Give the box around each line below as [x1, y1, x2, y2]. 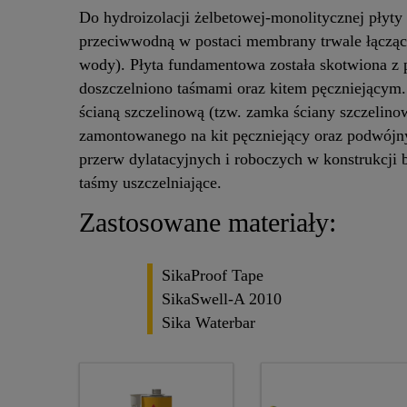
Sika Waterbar [162, 313, 255, 332]
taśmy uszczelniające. [79, 174, 231, 193]
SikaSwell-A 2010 [162, 289, 282, 308]
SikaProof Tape [162, 265, 263, 284]
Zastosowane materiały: [79, 207, 336, 239]
